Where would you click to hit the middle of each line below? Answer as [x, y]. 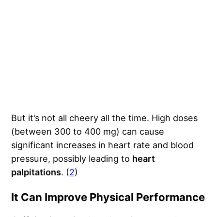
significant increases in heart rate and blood [102, 145]
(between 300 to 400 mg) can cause [88, 132]
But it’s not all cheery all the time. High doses [104, 118]
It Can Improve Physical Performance [108, 197]
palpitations [36, 172]
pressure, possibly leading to [72, 159]
